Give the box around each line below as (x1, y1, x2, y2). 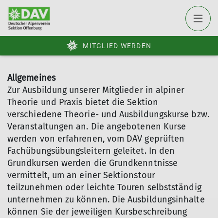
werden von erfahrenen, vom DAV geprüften (7, 133, 185, 144)
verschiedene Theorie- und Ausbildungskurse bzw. (7, 109, 209, 120)
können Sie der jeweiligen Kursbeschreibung (7, 206, 187, 217)
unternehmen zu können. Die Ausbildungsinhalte (7, 194, 205, 205)
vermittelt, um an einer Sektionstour (7, 170, 155, 181)
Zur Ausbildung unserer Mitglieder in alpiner (7, 85, 185, 95)
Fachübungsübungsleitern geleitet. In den (7, 145, 175, 156)
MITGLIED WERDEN (83, 42, 151, 50)
